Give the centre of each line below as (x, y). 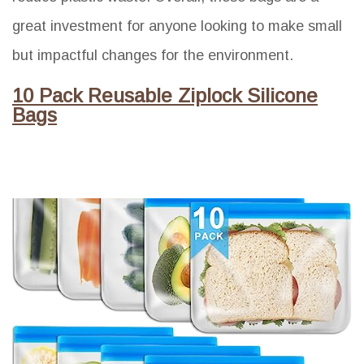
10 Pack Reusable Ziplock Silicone (165, 96)
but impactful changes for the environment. (153, 56)
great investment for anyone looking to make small (177, 26)
